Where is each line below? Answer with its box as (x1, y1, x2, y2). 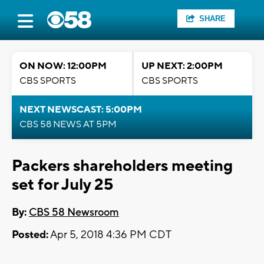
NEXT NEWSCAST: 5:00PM (19, 104, 142, 115)
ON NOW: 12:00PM (19, 60, 107, 72)
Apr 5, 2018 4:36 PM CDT (48, 228, 171, 242)
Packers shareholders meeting (12, 156, 233, 176)
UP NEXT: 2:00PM (141, 60, 223, 72)
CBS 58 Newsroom (29, 206, 119, 220)
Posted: (12, 228, 48, 242)
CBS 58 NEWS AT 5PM (19, 118, 117, 130)
